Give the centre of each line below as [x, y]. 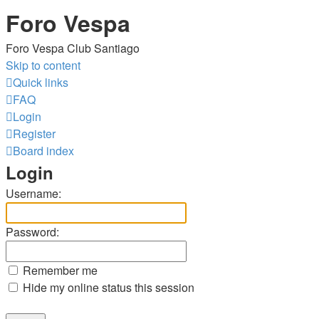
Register [34, 134]
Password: [32, 232]
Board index [43, 151]
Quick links [41, 82]
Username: [33, 193]
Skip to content [43, 65]
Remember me [59, 270]
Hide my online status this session [107, 287]
